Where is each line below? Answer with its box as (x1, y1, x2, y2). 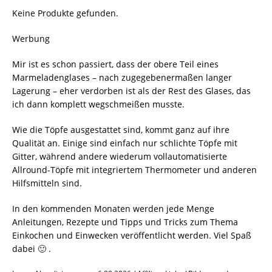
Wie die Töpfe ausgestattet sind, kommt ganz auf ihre (12, 124, 229, 135)
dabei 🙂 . (12, 243, 51, 254)
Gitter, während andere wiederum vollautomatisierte (12, 151, 227, 162)
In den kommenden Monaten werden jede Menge (12, 203, 214, 214)
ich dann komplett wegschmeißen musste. (12, 98, 185, 110)
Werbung (12, 33, 50, 44)
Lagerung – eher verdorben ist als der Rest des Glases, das (12, 85, 251, 97)
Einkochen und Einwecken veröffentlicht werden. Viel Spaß (12, 229, 251, 241)
